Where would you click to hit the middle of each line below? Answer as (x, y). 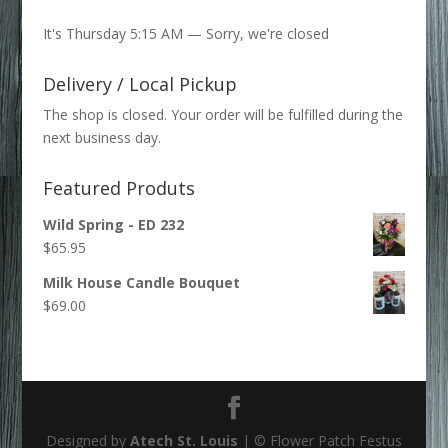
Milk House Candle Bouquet (141, 283)
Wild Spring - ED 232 (113, 225)
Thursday (93, 34)
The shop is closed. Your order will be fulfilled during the (222, 115)
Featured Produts (118, 188)
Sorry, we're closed (267, 34)
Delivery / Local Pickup (139, 84)
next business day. (101, 138)
